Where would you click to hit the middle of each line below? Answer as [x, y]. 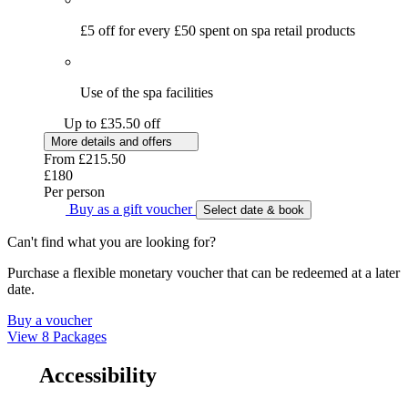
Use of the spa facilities [147, 92]
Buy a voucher [50, 320]
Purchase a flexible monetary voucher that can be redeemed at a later [204, 272]
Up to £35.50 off [112, 123]
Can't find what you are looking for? [112, 241]
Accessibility [96, 375]
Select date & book [254, 209]
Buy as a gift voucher [131, 209]
